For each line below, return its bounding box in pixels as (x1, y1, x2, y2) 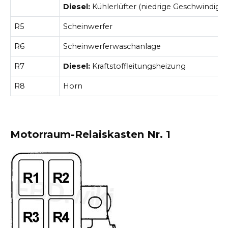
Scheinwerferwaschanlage (63, 42, 161, 51)
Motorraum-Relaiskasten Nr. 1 (10, 128, 170, 140)
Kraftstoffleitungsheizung (90, 62, 186, 71)
